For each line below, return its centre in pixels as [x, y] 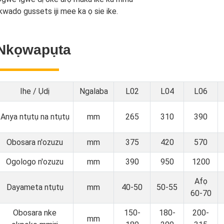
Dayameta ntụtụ [35, 187]
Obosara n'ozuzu [35, 142]
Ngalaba [93, 91]
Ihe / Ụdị [35, 91]
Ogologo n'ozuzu [35, 162]
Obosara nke [35, 213]
